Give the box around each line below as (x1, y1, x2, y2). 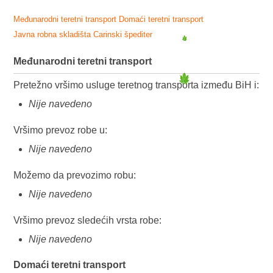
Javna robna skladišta (13, 29, 91, 39)
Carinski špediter (93, 29, 153, 39)
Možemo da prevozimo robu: (13, 170, 136, 180)
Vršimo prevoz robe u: (13, 125, 108, 135)
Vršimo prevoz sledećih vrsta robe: (13, 215, 162, 225)
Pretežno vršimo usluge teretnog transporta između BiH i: (13, 80, 260, 90)
